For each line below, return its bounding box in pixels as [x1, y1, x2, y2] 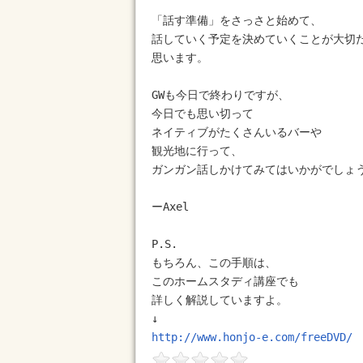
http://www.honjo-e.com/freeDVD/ [152, 331, 352, 344]
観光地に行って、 [152, 144, 242, 157]
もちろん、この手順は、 [152, 256, 276, 269]
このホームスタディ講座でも [152, 275, 299, 288]
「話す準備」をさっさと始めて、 [152, 14, 322, 27]
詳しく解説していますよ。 [152, 293, 288, 306]
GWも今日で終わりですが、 [152, 88, 289, 101]
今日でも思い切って [152, 107, 254, 120]
